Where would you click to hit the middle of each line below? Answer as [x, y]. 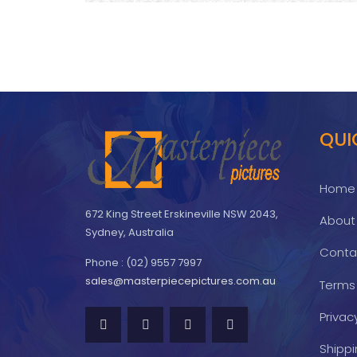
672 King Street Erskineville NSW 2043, [182, 214]
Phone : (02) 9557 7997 [143, 262]
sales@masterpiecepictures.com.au [180, 280]
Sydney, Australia [129, 232]
